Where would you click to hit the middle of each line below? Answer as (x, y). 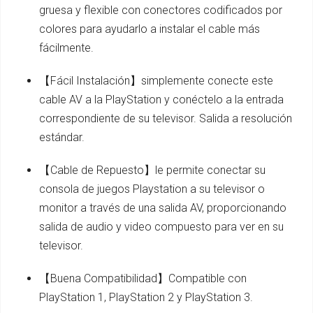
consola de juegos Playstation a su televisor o (152, 189)
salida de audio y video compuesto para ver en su (161, 227)
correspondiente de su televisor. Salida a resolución (166, 119)
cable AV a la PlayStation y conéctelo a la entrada (161, 100)
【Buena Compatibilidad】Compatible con (143, 279)
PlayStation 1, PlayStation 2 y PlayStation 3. (146, 298)
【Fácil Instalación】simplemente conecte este (156, 81)
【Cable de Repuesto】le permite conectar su (152, 170)
